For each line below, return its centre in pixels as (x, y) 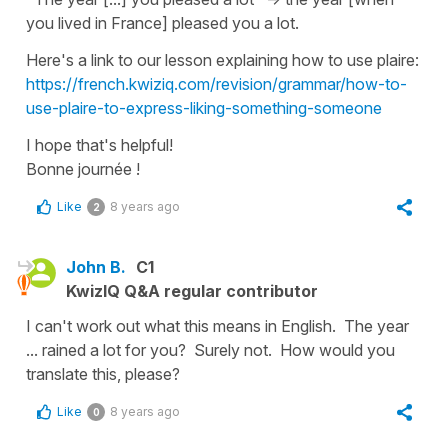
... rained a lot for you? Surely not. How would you (210, 350)
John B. (96, 267)
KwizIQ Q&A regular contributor (192, 291)
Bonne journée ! (83, 169)
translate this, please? (103, 374)
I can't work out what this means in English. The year (217, 326)
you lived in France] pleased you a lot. (162, 23)
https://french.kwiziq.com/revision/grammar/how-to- (216, 84)
